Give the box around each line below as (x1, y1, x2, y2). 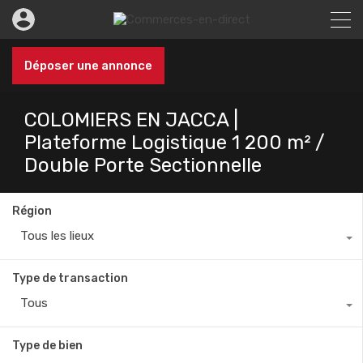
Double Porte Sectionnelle (24, 154, 262, 177)
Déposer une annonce (24, 58, 152, 73)
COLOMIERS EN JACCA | (24, 109, 238, 131)
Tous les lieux (20, 228, 94, 243)
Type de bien (12, 339, 83, 352)
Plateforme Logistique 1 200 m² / (24, 131, 325, 154)
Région (12, 204, 52, 218)
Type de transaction (12, 271, 128, 285)
